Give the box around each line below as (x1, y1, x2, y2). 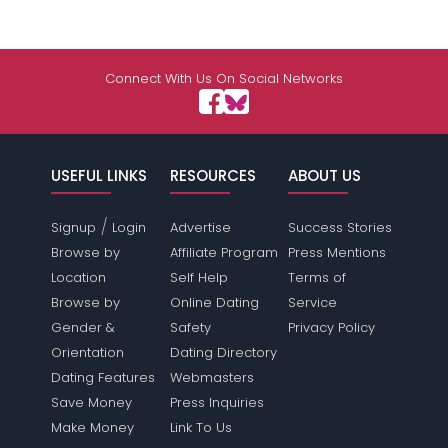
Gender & (51, 318, 116, 338)
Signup (51, 218, 97, 238)
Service (287, 293, 337, 313)
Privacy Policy (287, 318, 375, 338)
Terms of (287, 268, 346, 288)
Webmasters (169, 368, 254, 388)
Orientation (51, 343, 125, 363)
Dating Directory (169, 343, 277, 363)
